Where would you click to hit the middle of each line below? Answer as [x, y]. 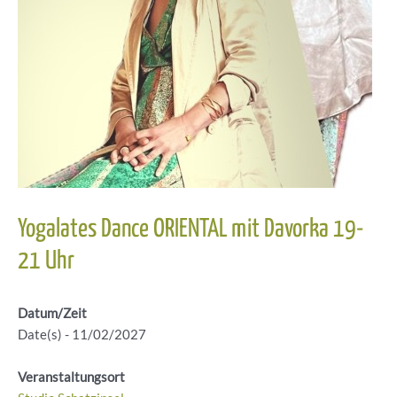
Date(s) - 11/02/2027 [82, 335]
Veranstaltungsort [71, 377]
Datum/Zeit [52, 314]
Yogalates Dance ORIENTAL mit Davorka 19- [191, 230]
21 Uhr [46, 262]
